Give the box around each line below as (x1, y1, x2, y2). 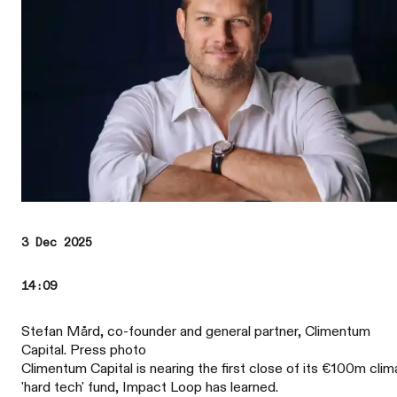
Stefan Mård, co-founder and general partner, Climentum (21, 322, 370, 341)
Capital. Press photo (21, 340, 146, 360)
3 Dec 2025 (21, 234, 92, 252)
